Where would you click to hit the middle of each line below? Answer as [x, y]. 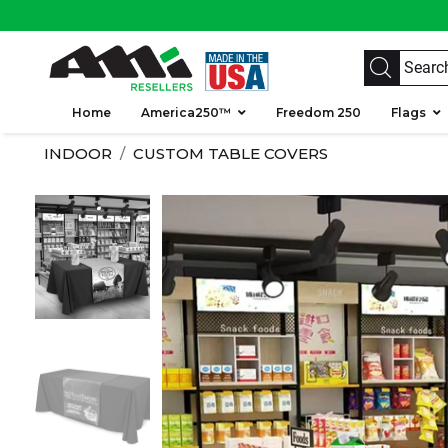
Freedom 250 [318, 112]
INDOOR [78, 153]
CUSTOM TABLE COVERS [230, 153]
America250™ [186, 112]
